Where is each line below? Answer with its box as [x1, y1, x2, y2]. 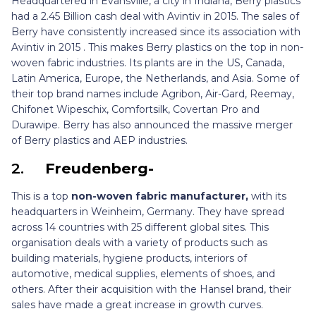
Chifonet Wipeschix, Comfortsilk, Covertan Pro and [11, 103, 260, 116]
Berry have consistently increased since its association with [11, 25, 300, 39]
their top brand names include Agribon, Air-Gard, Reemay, [11, 87, 294, 101]
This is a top [11, 190, 71, 203]
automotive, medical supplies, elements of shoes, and [11, 267, 275, 281]
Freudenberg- [45, 159, 154, 178]
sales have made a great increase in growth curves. [11, 298, 266, 312]
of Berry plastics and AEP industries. [11, 134, 188, 147]
